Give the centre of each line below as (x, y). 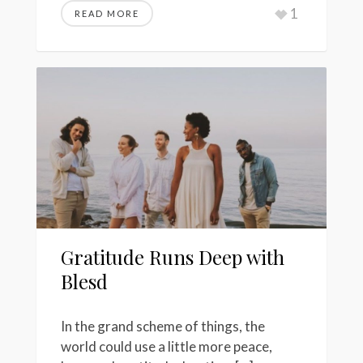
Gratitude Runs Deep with (173, 257)
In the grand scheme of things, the (163, 326)
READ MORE (107, 14)
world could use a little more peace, (167, 346)
